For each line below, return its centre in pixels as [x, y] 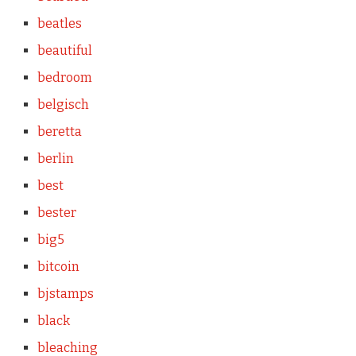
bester [56, 212]
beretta [59, 131]
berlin [55, 158]
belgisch [63, 104]
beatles [59, 23]
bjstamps [65, 293]
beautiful [64, 50]
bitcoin [58, 266]
